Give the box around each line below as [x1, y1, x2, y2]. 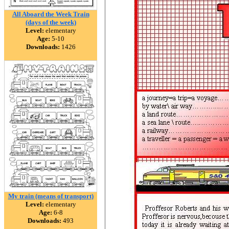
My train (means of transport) [8, 192, 94, 200]
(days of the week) [25, 18, 76, 26]
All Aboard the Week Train [12, 10, 89, 18]
